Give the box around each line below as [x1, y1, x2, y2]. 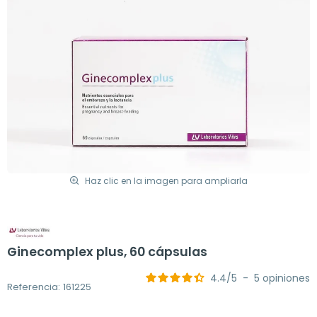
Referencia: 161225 [7, 280, 91, 294]
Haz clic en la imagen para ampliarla [85, 174, 248, 187]
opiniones [263, 270, 310, 285]
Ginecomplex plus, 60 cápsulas [7, 243, 207, 260]
